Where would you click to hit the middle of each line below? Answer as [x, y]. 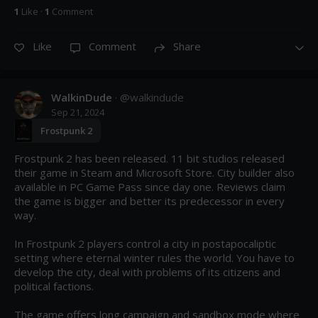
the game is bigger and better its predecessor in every [149, 201]
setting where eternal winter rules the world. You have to [154, 258]
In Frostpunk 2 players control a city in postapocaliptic [145, 244]
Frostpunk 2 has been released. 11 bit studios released [149, 159]
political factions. [54, 286]
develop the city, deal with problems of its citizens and [147, 272]
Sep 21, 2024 [78, 113]
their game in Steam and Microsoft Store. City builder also [154, 173]
